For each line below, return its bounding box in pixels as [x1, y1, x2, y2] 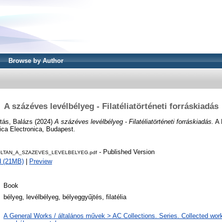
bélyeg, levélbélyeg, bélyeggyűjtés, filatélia [3, 193, 126, 201]
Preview [29, 158, 52, 166]
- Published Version [97, 148, 155, 156]
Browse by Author [8, 57, 63, 64]
